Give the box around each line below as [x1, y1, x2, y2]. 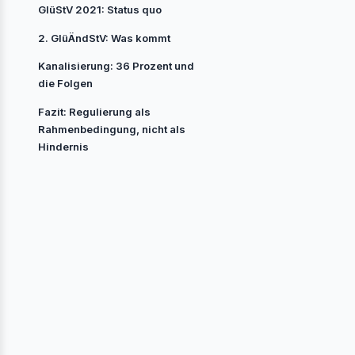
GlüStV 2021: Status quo [38, 3, 162, 17]
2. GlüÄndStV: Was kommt [38, 31, 171, 44]
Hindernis [38, 140, 90, 154]
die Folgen [38, 77, 94, 90]
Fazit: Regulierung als [38, 105, 151, 119]
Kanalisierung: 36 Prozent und [38, 59, 195, 73]
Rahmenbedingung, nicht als [38, 123, 186, 136]
